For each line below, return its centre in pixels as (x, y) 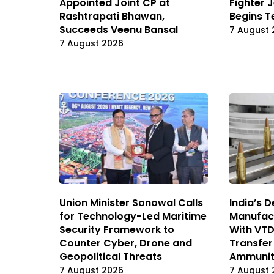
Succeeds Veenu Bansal (119, 30)
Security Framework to (117, 229)
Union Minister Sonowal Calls (131, 202)
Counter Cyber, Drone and (126, 243)
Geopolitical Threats (111, 256)
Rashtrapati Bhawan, (112, 17)
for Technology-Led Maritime (133, 216)
